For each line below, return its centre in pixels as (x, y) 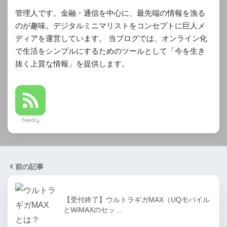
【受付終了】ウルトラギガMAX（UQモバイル (137, 199)
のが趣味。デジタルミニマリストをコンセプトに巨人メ (110, 25)
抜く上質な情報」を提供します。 (72, 63)
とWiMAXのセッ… (93, 210)
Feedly (30, 120)
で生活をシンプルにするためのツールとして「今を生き (110, 51)
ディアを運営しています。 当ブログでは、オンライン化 (111, 38)
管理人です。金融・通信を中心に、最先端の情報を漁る (110, 13)
